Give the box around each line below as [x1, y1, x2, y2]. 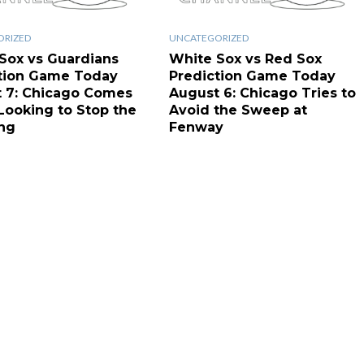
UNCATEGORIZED [168, 31, 249, 44]
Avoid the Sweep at [168, 102, 307, 118]
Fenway [168, 119, 223, 135]
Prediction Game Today [168, 67, 336, 84]
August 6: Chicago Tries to [168, 84, 356, 101]
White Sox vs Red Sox [168, 50, 322, 67]
